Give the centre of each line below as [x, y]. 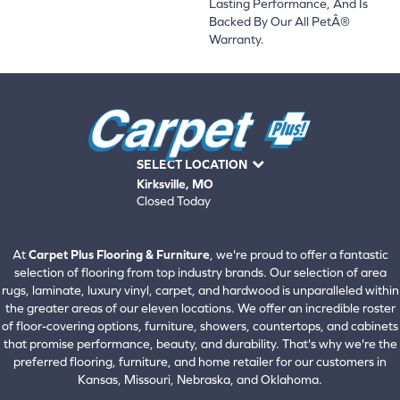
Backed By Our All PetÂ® [279, 21]
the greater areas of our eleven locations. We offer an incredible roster [200, 308]
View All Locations [181, 238]
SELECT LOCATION [192, 165]
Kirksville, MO [175, 184]
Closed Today [173, 201]
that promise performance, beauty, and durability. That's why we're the [200, 344]
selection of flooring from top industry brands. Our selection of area [200, 273]
